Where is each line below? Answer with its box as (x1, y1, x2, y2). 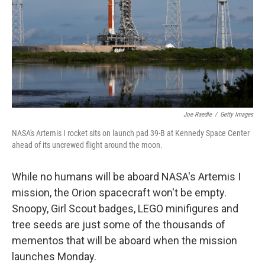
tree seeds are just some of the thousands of (12, 218, 225, 231)
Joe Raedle (183, 111, 212, 118)
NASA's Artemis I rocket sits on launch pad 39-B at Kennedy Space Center (12, 128, 250, 138)
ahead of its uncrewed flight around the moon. (12, 140, 163, 150)
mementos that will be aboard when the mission (12, 234, 237, 247)
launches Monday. (12, 250, 96, 263)
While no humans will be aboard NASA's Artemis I (12, 170, 241, 183)
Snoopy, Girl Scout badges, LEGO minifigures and (12, 202, 238, 215)
